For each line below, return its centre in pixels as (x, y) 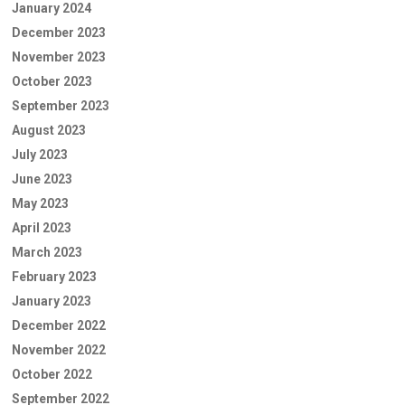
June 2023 (42, 179)
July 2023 (40, 155)
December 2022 (59, 325)
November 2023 (59, 57)
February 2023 (54, 277)
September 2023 (61, 106)
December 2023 (59, 33)
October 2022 (52, 374)
